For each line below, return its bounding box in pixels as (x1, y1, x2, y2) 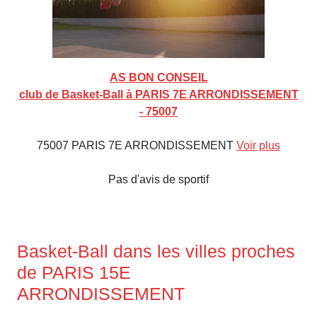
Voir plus (236, 139, 280, 152)
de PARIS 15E (17, 263, 131, 283)
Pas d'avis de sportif (108, 173, 209, 186)
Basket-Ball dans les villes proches (17, 241, 295, 262)
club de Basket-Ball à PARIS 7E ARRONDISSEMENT (18, 88, 299, 101)
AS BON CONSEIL (109, 71, 208, 84)
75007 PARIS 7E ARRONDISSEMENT (37, 139, 236, 152)
